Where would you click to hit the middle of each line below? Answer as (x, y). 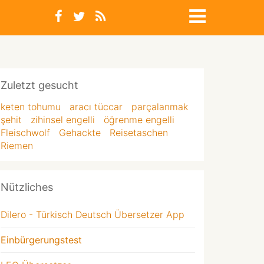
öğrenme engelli (139, 120)
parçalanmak (160, 107)
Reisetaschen (139, 133)
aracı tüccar (96, 107)
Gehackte (80, 133)
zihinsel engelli (63, 120)
